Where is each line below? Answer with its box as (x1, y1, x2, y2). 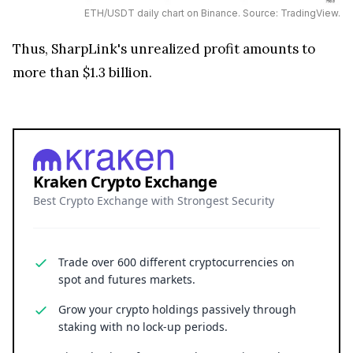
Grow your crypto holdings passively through (58, 301, 296, 317)
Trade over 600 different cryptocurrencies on (58, 254, 295, 269)
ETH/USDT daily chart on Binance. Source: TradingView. (84, 6, 340, 19)
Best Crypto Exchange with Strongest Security (33, 192, 274, 208)
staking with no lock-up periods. (58, 318, 228, 334)
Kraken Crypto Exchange (33, 170, 217, 192)
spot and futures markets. (58, 271, 195, 287)
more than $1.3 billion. (13, 63, 152, 81)
